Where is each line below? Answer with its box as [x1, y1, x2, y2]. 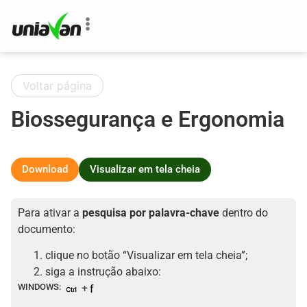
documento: [18, 223, 75, 236]
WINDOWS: [18, 282, 61, 293]
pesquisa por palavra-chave [82, 206, 219, 219]
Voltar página [23, 79, 92, 93]
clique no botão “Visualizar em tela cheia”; [45, 249, 247, 262]
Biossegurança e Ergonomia [11, 106, 284, 132]
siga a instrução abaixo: [45, 265, 164, 279]
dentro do [219, 206, 268, 219]
